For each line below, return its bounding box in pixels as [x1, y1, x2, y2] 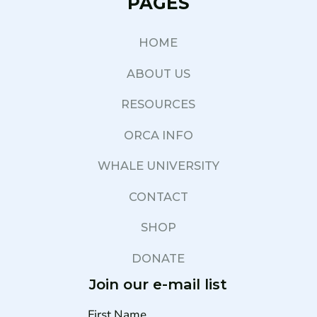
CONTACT [128, 189, 188, 204]
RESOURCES [121, 97, 196, 112]
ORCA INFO [123, 127, 193, 142]
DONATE [132, 250, 185, 265]
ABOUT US [126, 66, 190, 81]
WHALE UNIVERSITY [97, 158, 219, 173]
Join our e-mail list [89, 275, 228, 293]
